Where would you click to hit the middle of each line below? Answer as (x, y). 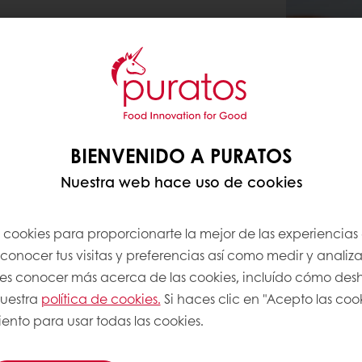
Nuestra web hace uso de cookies (181, 181)
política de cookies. (101, 298)
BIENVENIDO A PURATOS (181, 155)
